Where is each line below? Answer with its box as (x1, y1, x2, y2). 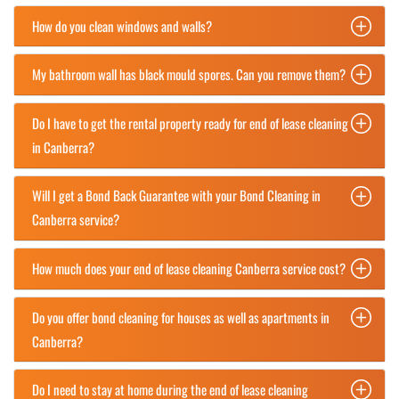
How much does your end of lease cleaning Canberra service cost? (32, 257, 346, 278)
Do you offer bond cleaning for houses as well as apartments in (32, 306, 330, 327)
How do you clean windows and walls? (32, 15, 212, 36)
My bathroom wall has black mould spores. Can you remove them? (32, 64, 346, 85)
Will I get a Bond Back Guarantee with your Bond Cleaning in (32, 185, 321, 206)
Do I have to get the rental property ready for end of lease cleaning (32, 112, 348, 133)
